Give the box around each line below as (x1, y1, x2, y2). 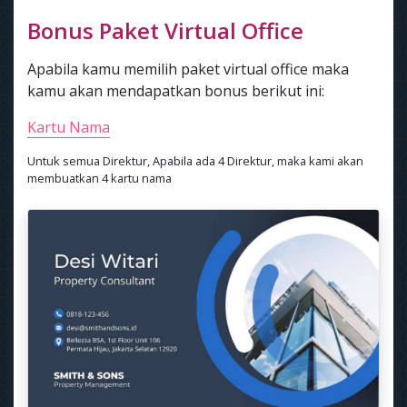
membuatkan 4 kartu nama (27, 170, 172, 187)
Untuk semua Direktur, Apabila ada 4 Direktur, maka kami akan (27, 153, 363, 170)
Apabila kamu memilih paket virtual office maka (27, 59, 349, 80)
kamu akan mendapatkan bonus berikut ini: (27, 81, 324, 102)
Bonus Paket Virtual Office (27, 15, 303, 46)
